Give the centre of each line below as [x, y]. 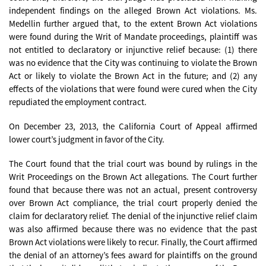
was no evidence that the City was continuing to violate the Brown [133, 62]
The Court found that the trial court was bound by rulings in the [133, 164]
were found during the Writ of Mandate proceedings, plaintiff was [133, 36]
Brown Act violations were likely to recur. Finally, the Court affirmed [133, 242]
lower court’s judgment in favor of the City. [87, 139]
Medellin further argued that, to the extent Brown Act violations [133, 23]
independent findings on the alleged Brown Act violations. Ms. [133, 10]
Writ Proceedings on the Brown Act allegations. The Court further [133, 177]
